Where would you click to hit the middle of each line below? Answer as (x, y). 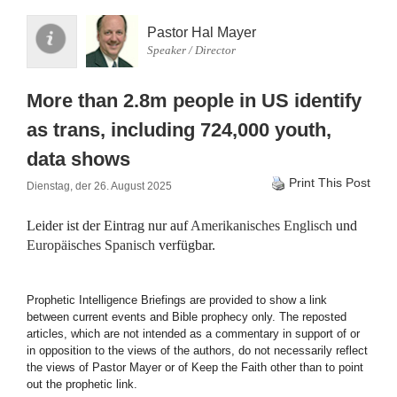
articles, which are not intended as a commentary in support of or (193, 334)
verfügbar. (185, 245)
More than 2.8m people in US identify (194, 101)
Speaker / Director (191, 50)
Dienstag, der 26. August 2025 (99, 186)
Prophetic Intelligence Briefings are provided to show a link (177, 300)
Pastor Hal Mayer (202, 32)
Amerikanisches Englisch (261, 226)
